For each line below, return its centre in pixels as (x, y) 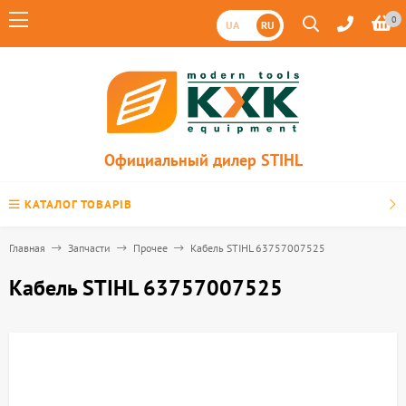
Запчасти (89, 248)
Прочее (150, 248)
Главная (27, 248)
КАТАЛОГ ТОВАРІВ (78, 204)
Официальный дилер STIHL (203, 160)
